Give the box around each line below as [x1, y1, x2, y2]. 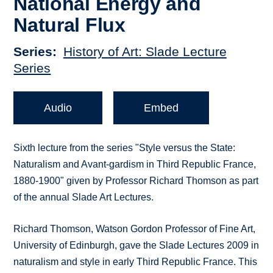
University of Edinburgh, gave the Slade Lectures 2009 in [13, 240, 260, 251]
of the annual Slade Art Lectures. [13, 192, 154, 203]
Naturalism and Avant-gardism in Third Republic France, [13, 159, 257, 170]
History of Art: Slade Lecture [63, 44, 227, 59]
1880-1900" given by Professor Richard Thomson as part [13, 175, 259, 186]
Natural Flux [13, 13, 126, 36]
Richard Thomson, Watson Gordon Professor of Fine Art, [13, 224, 256, 235]
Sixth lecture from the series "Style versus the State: [13, 143, 236, 154]
